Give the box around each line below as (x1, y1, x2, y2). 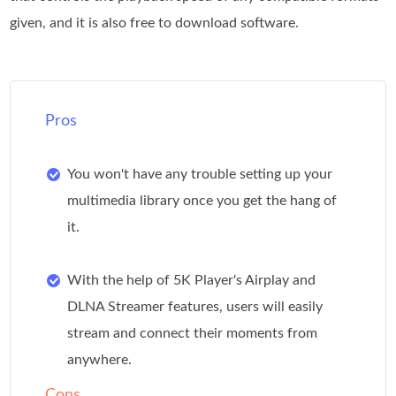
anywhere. (67, 352, 133, 367)
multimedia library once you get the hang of (67, 193, 338, 208)
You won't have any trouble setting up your (67, 166, 333, 181)
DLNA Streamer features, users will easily (67, 299, 324, 314)
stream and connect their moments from (67, 325, 318, 340)
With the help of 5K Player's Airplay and (67, 272, 316, 287)
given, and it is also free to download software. (10, 15, 300, 30)
